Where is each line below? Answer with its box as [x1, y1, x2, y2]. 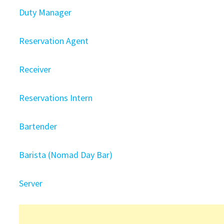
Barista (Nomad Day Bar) [19, 149, 113, 160]
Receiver [19, 63, 51, 75]
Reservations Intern [19, 92, 93, 103]
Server [19, 177, 43, 189]
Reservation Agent [19, 35, 89, 46]
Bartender [19, 120, 57, 132]
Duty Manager [19, 6, 72, 18]
